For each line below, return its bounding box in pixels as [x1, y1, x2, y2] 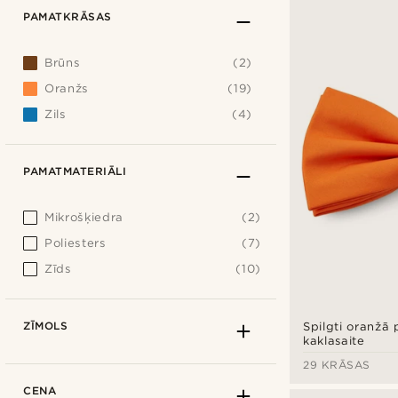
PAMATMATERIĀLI [23, 164, 126, 178]
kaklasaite [303, 334, 365, 348]
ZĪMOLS [23, 319, 68, 332]
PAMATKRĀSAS [23, 10, 112, 23]
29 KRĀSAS [303, 358, 370, 372]
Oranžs [44, 81, 89, 95]
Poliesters [44, 235, 107, 250]
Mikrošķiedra [44, 210, 123, 224]
